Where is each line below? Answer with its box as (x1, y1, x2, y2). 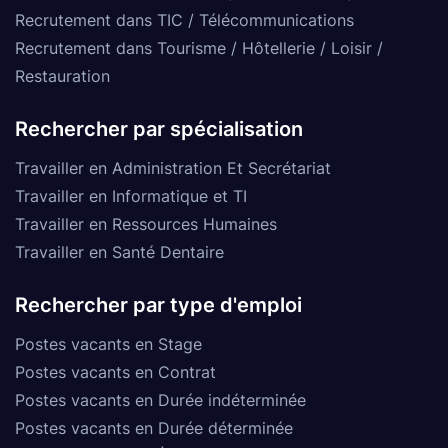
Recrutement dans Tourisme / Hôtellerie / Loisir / (15, 37, 383, 58)
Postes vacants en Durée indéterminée (15, 389, 306, 410)
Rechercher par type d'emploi (15, 292, 302, 317)
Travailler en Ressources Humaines (15, 213, 277, 234)
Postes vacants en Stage (15, 333, 202, 354)
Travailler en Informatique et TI (15, 185, 247, 206)
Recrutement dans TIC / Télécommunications (15, 9, 354, 30)
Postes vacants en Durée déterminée (15, 417, 293, 438)
